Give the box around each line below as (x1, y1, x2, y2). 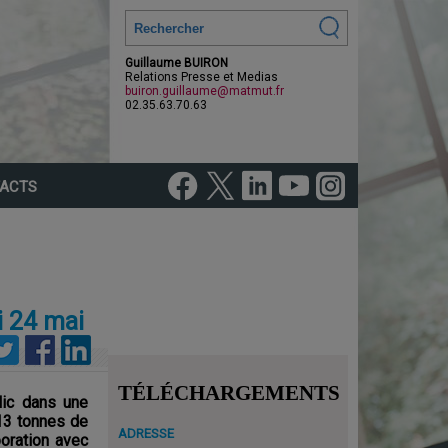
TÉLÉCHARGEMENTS (118, 381, 340, 405)
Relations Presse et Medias (125, 70, 278, 84)
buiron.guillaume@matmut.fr (125, 84, 284, 98)
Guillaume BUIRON (125, 56, 228, 70)
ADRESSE (118, 426, 174, 441)
